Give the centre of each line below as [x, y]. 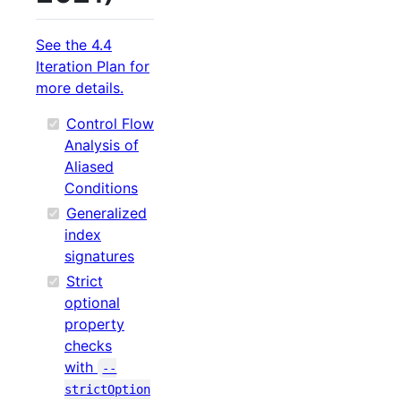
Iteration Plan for [93, 67]
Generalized [107, 213]
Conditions [101, 188]
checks [88, 346]
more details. [80, 88]
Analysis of [102, 145]
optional [92, 303]
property [94, 324]
